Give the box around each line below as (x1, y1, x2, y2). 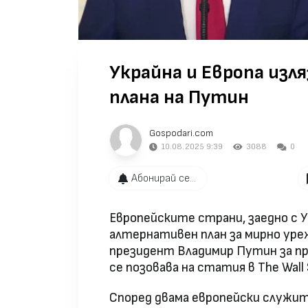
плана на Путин (109, 86, 249, 109)
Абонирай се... (131, 171, 196, 185)
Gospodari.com (149, 127, 213, 140)
